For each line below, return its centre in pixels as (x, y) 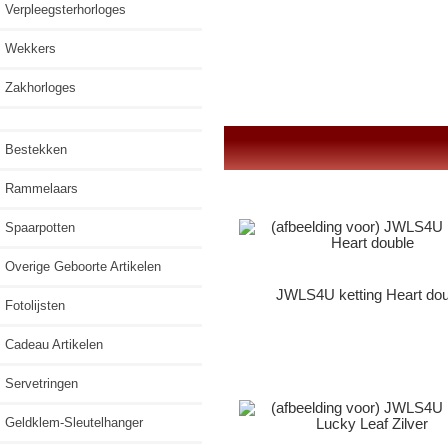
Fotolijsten (35, 305)
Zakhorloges (40, 87)
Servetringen (41, 383)
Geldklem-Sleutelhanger (74, 422)
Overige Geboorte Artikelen (83, 266)
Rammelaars (41, 188)
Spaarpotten (40, 227)
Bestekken (36, 149)
